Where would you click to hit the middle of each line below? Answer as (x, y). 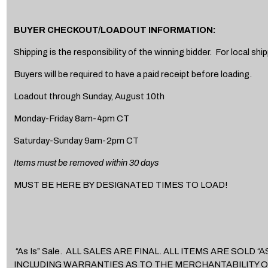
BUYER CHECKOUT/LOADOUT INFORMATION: (114, 30)
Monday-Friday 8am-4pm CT (71, 118)
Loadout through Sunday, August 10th (89, 96)
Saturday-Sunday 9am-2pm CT (76, 140)
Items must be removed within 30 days (86, 162)
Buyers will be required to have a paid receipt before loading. (134, 74)
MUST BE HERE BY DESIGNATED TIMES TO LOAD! (120, 185)
